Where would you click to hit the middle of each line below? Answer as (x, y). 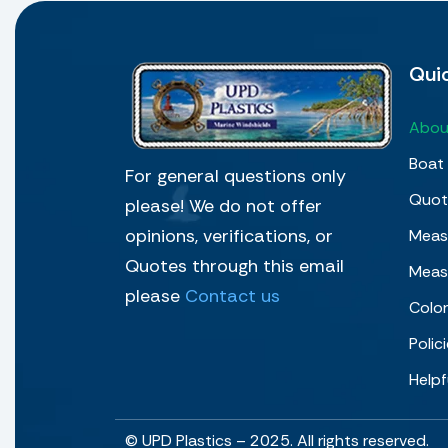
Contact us (232, 295)
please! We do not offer (223, 205)
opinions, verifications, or (229, 235)
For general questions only (235, 175)
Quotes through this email (234, 265)
